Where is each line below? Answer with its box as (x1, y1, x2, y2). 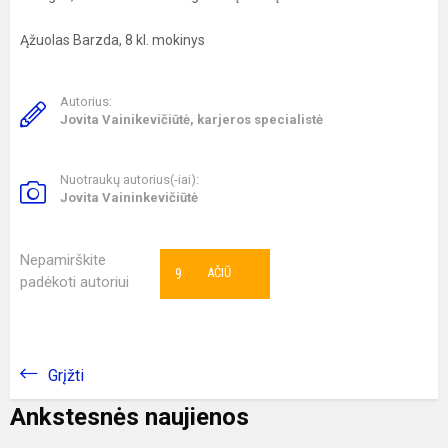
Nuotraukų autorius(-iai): (60, 171, 199, 187)
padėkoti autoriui (20, 272, 129, 291)
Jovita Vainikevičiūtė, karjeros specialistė (60, 111, 323, 127)
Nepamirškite (20, 250, 106, 269)
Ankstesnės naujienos (10, 402, 249, 431)
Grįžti (48, 365, 84, 385)
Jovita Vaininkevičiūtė (60, 189, 198, 205)
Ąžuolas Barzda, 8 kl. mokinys (20, 31, 205, 48)
